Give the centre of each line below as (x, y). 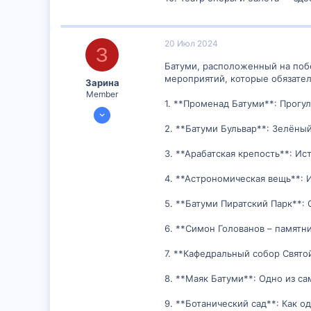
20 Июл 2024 (191, 43)
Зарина (102, 82)
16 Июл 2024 (118, 109)
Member (102, 94)
